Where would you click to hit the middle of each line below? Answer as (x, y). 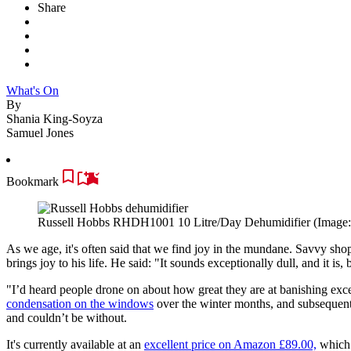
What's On (33, 90)
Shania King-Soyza (54, 118)
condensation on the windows (80, 303)
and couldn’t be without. (67, 317)
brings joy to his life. (57, 262)
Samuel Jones (40, 132)
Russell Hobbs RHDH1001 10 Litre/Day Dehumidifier (174, 222)
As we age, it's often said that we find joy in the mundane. (151, 248)
